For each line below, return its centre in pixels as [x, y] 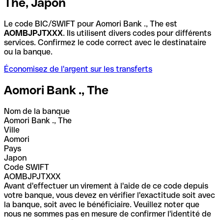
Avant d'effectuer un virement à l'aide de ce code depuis [106, 186]
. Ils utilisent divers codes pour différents [137, 33]
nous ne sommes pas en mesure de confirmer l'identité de [108, 214]
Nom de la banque [37, 111]
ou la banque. [28, 52]
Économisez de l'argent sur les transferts [78, 69]
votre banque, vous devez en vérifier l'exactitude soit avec [110, 195]
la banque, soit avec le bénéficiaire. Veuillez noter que [102, 204]
